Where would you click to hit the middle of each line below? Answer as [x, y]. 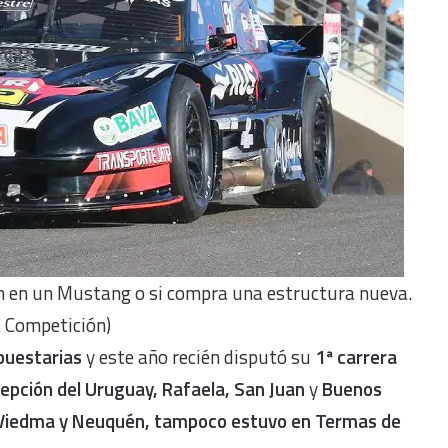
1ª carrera [356, 356]
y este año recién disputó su [198, 356]
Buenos [350, 388]
